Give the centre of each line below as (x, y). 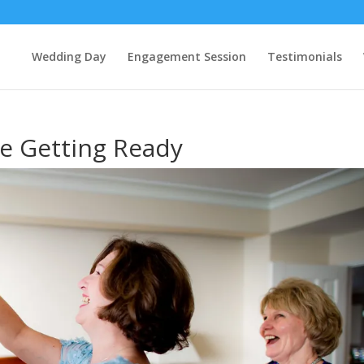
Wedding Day (69, 56)
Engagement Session (186, 56)
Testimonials (304, 56)
